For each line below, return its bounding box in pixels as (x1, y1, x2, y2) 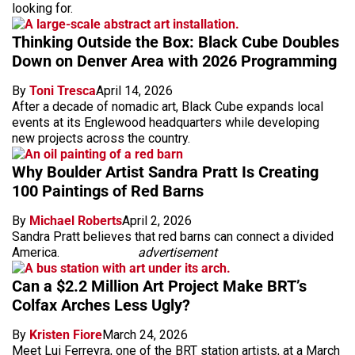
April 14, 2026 (96, 82, 173, 98)
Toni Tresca (29, 82, 96, 98)
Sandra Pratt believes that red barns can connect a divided (12, 228, 334, 244)
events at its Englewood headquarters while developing (12, 114, 319, 130)
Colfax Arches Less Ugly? (12, 295, 190, 315)
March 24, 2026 (102, 326, 188, 342)
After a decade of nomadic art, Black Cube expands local (12, 98, 323, 114)
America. (12, 244, 59, 260)
